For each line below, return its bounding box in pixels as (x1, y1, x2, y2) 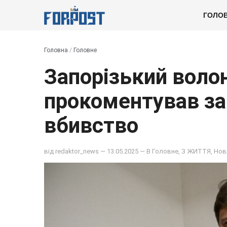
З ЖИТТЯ (181, 147, 211, 155)
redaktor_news (55, 147, 99, 155)
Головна (44, 47, 68, 54)
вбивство (44, 113, 138, 138)
